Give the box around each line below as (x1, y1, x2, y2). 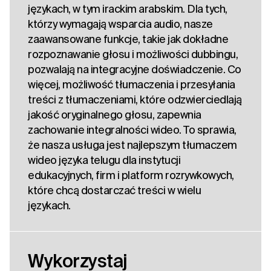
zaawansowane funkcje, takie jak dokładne (28, 33, 228, 46)
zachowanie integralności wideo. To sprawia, (28, 123, 237, 137)
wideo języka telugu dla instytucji (28, 154, 180, 167)
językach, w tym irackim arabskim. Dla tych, (28, 2, 227, 16)
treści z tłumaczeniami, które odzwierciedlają (28, 93, 242, 106)
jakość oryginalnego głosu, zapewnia (28, 108, 201, 122)
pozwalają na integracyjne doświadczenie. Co (28, 63, 241, 76)
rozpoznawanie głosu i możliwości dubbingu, (28, 48, 238, 61)
